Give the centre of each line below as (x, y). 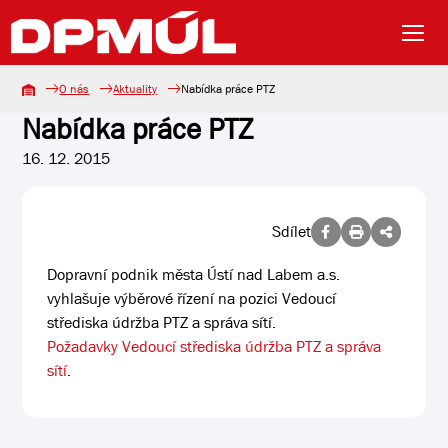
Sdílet (291, 231)
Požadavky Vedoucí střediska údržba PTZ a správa (214, 346)
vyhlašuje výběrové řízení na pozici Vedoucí (192, 298)
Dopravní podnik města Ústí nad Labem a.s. (194, 274)
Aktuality (135, 89)
